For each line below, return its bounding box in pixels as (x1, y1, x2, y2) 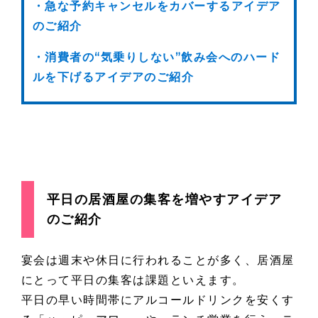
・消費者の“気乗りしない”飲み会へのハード (32, 50, 281, 65)
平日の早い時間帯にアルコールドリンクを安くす (21, 293, 295, 307)
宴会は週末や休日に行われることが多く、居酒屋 (21, 253, 295, 268)
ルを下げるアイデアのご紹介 (32, 70, 194, 84)
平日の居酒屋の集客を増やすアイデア (46, 192, 283, 208)
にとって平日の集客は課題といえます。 (21, 273, 245, 287)
